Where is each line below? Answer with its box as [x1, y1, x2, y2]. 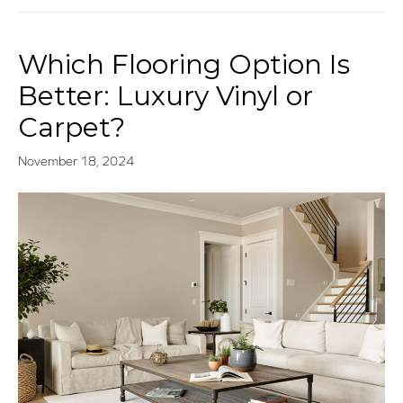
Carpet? [18, 111, 125, 145]
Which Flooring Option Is [18, 48, 350, 82]
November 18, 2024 [18, 154, 134, 169]
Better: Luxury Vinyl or [18, 79, 313, 113]
